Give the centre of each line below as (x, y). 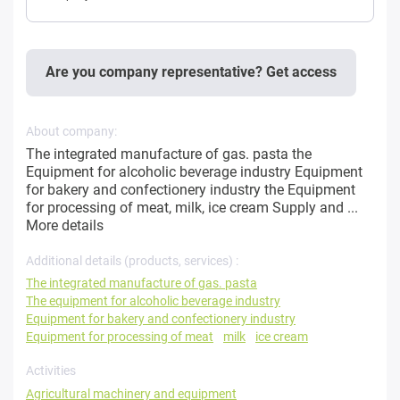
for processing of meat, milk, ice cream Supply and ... (192, 207)
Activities (51, 370)
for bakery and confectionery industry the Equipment (191, 189)
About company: (71, 131)
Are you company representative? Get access (191, 72)
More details (65, 225)
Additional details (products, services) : (132, 260)
